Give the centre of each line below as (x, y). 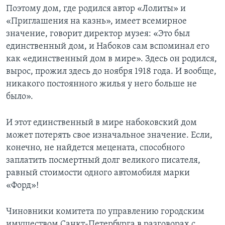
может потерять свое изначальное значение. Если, (109, 135)
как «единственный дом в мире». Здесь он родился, (111, 59)
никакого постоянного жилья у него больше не (101, 84)
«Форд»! (22, 185)
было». (20, 96)
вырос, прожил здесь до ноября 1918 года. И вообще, (111, 71)
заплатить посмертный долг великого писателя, (103, 160)
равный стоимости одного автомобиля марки (98, 173)
